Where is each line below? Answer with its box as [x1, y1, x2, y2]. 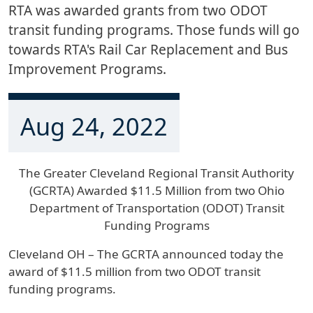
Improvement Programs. [8, 59, 166, 79]
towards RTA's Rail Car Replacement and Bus [8, 40, 288, 59]
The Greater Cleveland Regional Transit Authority [19, 164, 294, 181]
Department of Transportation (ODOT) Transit [29, 199, 284, 216]
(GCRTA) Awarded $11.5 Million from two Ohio [29, 182, 284, 198]
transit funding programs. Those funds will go [8, 20, 300, 40]
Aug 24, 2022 [20, 109, 168, 143]
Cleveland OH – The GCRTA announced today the [8, 245, 284, 262]
